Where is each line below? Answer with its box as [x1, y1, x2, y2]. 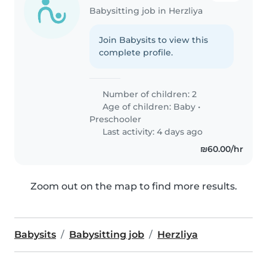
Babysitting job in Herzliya [89, 5, 203, 16]
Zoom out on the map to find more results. [30, 180, 237, 192]
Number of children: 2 [100, 88, 197, 100]
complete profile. [99, 46, 173, 58]
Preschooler [89, 113, 142, 125]
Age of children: [100, 101, 174, 112]
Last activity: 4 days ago [100, 126, 203, 137]
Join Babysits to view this [99, 34, 209, 45]
